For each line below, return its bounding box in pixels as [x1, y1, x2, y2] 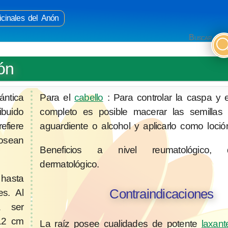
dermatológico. [40, 158, 99, 169]
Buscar [189, 33, 212, 42]
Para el [40, 92, 74, 103]
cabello [74, 92, 103, 103]
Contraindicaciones [109, 187, 214, 202]
